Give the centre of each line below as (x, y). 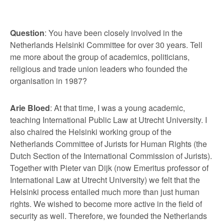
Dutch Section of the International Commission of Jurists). (111, 155)
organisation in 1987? (48, 80)
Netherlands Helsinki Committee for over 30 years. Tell (106, 44)
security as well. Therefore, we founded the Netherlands (108, 215)
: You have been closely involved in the (113, 32)
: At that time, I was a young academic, (117, 107)
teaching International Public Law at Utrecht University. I (108, 119)
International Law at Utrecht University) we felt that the (105, 179)
